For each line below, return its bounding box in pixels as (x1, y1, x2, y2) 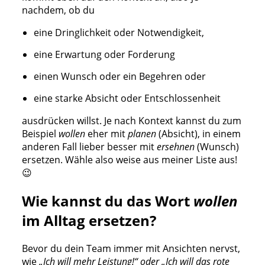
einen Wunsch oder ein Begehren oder (34, 69, 206, 83)
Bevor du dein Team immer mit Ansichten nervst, (21, 241, 240, 255)
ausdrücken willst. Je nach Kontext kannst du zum (21, 114, 241, 127)
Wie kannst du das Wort (21, 190, 193, 211)
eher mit (85, 127, 128, 140)
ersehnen (156, 140, 195, 153)
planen (127, 127, 156, 140)
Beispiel (21, 127, 59, 140)
